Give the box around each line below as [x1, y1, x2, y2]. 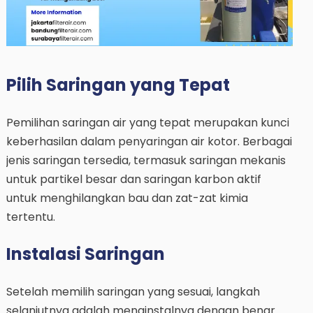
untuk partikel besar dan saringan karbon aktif [6, 170, 261, 187]
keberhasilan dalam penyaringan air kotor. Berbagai [6, 133, 292, 150]
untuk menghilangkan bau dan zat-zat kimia [6, 189, 248, 206]
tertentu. [6, 208, 55, 225]
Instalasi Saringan [6, 242, 165, 265]
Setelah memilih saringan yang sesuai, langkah [6, 283, 260, 300]
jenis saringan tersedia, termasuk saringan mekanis [6, 152, 286, 168]
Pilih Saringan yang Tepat [6, 73, 230, 96]
